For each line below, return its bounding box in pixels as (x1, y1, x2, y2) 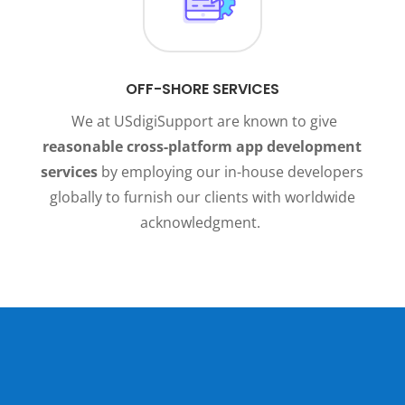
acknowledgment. (140, 212, 265, 233)
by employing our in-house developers (98, 162, 364, 183)
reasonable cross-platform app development (42, 137, 363, 157)
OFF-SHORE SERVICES (125, 79, 279, 100)
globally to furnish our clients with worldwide (49, 187, 355, 208)
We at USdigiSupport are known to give (67, 111, 337, 132)
